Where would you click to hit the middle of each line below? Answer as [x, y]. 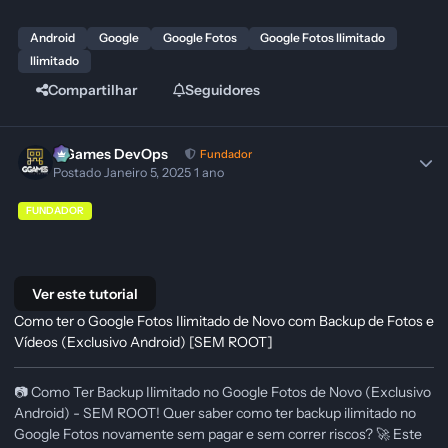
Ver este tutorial [84, 293]
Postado [79, 172]
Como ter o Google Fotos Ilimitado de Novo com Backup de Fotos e [224, 321]
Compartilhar [92, 90]
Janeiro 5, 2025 [149, 172]
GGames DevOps [111, 154]
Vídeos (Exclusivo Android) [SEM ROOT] [143, 342]
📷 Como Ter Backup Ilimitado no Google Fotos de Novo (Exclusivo [222, 392]
